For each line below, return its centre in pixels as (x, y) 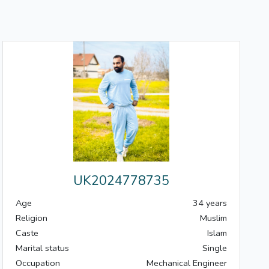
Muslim (213, 218)
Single (215, 248)
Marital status (42, 248)
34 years (210, 203)
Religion (32, 218)
